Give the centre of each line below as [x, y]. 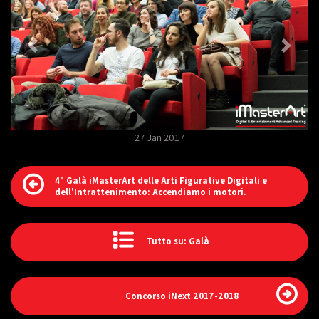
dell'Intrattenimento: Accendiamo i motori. [151, 192]
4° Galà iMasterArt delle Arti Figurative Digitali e [161, 180]
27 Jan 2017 [159, 137]
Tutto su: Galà [177, 241]
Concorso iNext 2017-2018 [182, 296]
